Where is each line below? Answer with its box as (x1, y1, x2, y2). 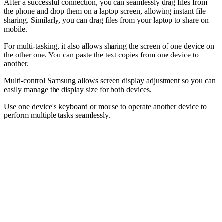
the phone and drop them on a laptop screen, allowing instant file (4, 7, 206, 16)
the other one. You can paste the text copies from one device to (4, 51, 199, 59)
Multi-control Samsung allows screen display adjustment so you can (4, 76, 216, 85)
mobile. (4, 25, 27, 34)
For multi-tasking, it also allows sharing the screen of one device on (4, 42, 214, 51)
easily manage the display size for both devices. (4, 85, 152, 94)
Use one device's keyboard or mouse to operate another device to (4, 102, 207, 111)
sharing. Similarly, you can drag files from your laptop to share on (4, 16, 209, 25)
